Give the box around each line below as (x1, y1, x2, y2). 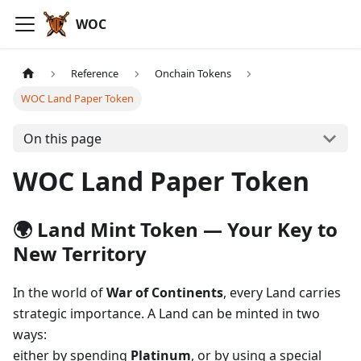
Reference (71, 66, 119, 81)
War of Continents (106, 284, 223, 302)
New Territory (13, 240, 147, 268)
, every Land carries (223, 284, 341, 302)
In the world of (13, 284, 106, 302)
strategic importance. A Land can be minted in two (13, 305, 320, 323)
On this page (23, 129, 102, 147)
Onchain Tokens (154, 66, 231, 81)
